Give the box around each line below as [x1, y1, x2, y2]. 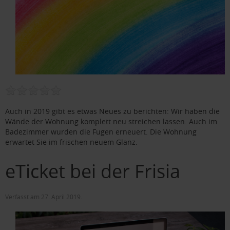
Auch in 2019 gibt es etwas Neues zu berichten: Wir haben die [5, 106, 220, 116]
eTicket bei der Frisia [5, 158, 180, 183]
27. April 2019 [41, 192, 81, 201]
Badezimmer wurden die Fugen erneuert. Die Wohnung [5, 126, 197, 137]
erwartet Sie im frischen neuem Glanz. [5, 137, 138, 147]
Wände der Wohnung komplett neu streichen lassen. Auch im [5, 116, 217, 126]
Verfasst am [5, 192, 41, 201]
